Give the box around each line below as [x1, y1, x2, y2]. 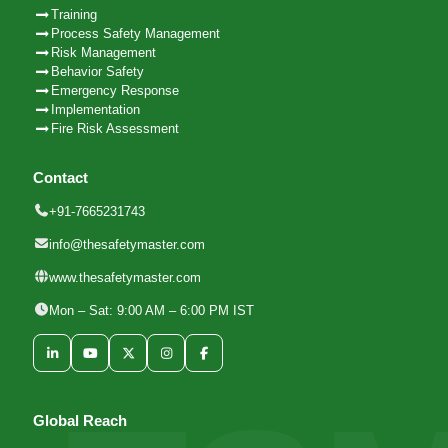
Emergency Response [51, 83, 180, 99]
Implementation [51, 102, 141, 118]
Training [51, 7, 98, 23]
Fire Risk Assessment [51, 121, 180, 137]
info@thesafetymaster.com [49, 237, 206, 253]
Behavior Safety [51, 64, 145, 80]
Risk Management [51, 45, 157, 61]
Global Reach [33, 412, 127, 430]
